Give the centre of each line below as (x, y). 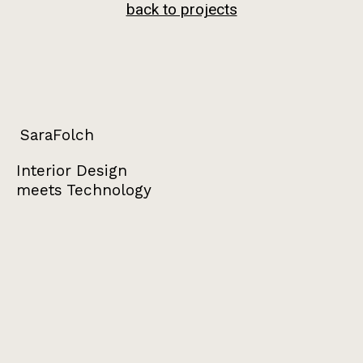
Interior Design (72, 171)
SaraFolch (57, 135)
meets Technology (84, 190)
